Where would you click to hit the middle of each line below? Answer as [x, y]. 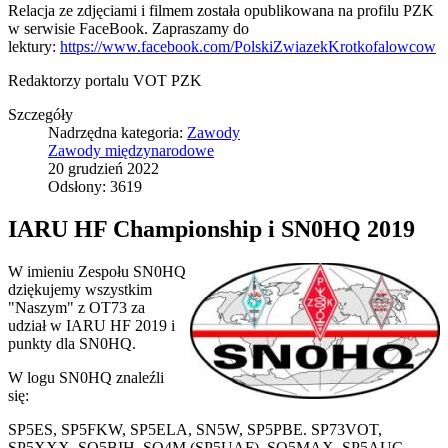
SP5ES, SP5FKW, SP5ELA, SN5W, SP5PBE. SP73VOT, [195, 430]
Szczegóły [40, 115]
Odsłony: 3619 [95, 187]
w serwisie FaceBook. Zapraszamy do [128, 29]
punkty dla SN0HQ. [72, 344]
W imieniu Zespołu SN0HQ [97, 272]
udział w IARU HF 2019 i [91, 326]
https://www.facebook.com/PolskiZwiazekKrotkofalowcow [248, 47]
